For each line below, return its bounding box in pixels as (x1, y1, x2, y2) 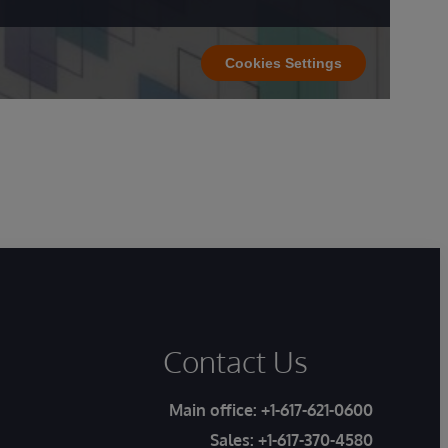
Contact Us (162, 342, 308, 380)
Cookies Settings (225, 55, 342, 71)
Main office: (169, 400, 261, 420)
